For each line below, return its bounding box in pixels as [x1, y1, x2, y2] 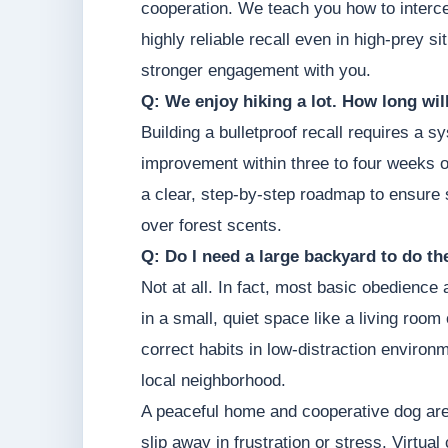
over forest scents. [141, 216, 282, 236]
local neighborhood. [141, 371, 286, 391]
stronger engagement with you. [141, 61, 371, 81]
